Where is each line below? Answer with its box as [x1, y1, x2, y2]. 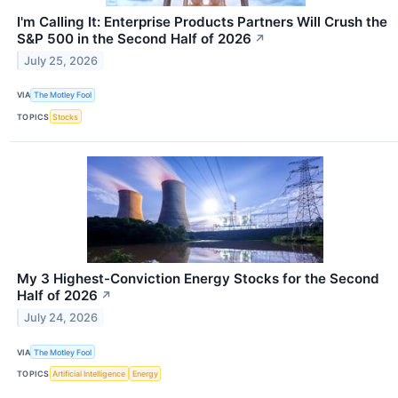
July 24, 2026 [24, 310, 99, 324]
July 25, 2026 [24, 53, 99, 68]
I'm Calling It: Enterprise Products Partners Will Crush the [17, 12, 387, 30]
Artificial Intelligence [52, 368, 126, 378]
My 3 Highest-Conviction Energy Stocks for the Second [17, 270, 379, 288]
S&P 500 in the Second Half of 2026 [17, 29, 251, 47]
